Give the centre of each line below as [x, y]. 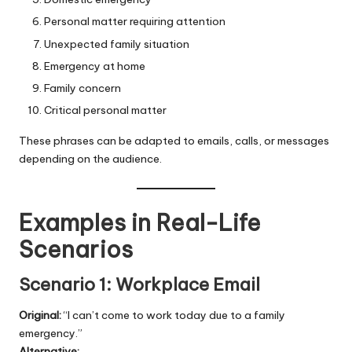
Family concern [82, 88]
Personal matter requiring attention [135, 22]
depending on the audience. [90, 158]
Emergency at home [95, 66]
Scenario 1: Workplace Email [139, 285]
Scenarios [76, 250]
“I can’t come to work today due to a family [173, 315]
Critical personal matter [105, 110]
